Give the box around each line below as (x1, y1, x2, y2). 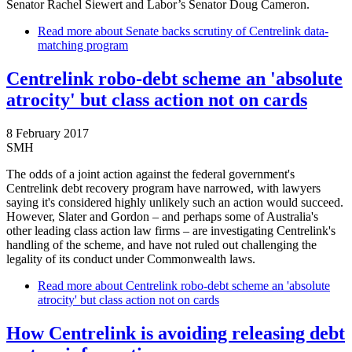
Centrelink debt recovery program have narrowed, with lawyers (6, 181, 321, 196)
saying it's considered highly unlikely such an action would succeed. (6, 196, 343, 210)
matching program (38, 38, 128, 53)
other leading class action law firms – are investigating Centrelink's (6, 224, 335, 238)
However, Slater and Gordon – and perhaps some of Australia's (6, 210, 318, 224)
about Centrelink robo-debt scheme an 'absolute (92, 279, 330, 293)
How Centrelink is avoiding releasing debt (6, 323, 345, 344)
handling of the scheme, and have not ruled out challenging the (6, 238, 317, 252)
